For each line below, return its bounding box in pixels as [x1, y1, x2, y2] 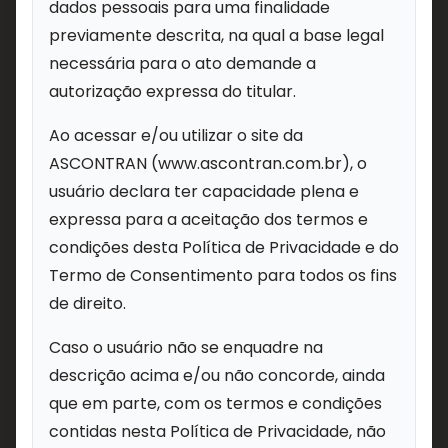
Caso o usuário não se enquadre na [49, 336, 323, 359]
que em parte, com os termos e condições [49, 392, 382, 415]
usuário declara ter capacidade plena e [49, 180, 359, 203]
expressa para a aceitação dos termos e [49, 208, 368, 231]
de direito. [49, 292, 126, 315]
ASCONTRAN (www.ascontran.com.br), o [49, 152, 367, 175]
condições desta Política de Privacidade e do [49, 236, 399, 259]
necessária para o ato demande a [49, 52, 316, 75]
